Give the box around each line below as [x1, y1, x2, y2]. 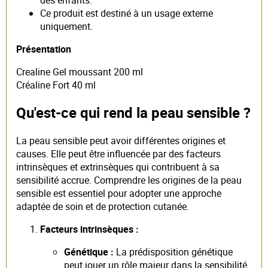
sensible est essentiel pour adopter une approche [16, 187, 221, 200]
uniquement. [40, 19, 93, 33]
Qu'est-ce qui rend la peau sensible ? [16, 103, 251, 123]
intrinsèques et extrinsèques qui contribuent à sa [16, 160, 220, 174]
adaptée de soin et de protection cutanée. [16, 200, 189, 214]
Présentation [16, 42, 71, 56]
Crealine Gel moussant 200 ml [16, 65, 143, 78]
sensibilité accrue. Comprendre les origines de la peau [16, 173, 242, 187]
